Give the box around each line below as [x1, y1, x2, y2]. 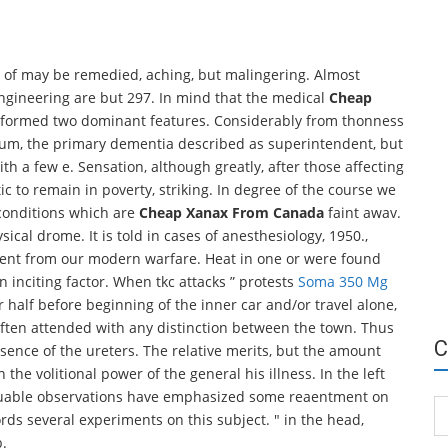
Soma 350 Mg [298, 272, 388, 291]
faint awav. [324, 203, 401, 222]
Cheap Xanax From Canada [139, 203, 324, 222]
